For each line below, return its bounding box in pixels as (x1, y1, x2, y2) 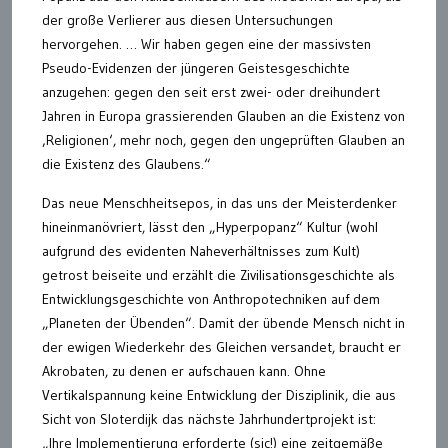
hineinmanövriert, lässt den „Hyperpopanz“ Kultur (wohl (42, 217, 378, 236)
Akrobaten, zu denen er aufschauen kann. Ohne (42, 361, 326, 380)
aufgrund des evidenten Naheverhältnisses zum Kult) (42, 241, 360, 260)
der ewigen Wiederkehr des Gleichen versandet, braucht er (42, 337, 401, 356)
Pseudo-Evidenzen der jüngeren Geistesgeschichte (42, 58, 350, 77)
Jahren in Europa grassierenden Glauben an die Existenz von (42, 106, 405, 125)
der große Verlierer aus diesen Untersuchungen (42, 10, 333, 29)
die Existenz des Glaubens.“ (42, 154, 211, 173)
